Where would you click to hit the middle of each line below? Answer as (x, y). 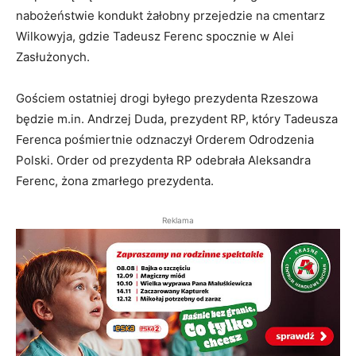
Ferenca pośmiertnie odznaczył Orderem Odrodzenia (165, 140)
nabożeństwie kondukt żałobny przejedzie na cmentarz (170, 16)
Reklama (178, 221)
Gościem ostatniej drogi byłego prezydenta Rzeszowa (167, 99)
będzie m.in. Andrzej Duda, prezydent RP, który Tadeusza (177, 119)
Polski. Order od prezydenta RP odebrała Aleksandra (163, 161)
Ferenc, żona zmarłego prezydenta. (115, 181)
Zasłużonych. (53, 57)
